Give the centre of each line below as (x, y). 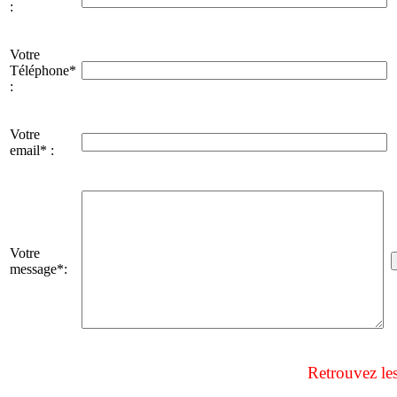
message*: (39, 269)
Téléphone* (43, 71)
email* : (32, 151)
